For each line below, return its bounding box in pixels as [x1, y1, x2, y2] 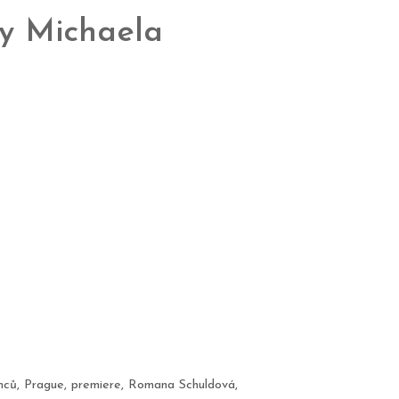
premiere [70, 379, 121, 393]
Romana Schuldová [127, 379, 235, 393]
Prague [23, 379, 64, 393]
